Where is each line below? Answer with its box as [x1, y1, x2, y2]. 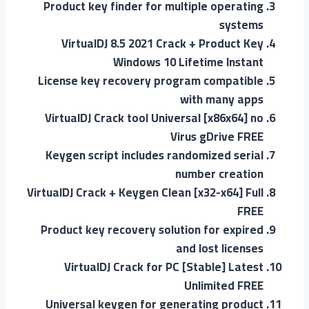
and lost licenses [176, 237, 263, 259]
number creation [175, 162, 263, 185]
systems [219, 13, 263, 36]
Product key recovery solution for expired [41, 218, 263, 241]
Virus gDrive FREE [170, 125, 263, 148]
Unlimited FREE [184, 274, 263, 297]
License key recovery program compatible [38, 69, 263, 92]
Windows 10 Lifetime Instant [113, 50, 263, 73]
